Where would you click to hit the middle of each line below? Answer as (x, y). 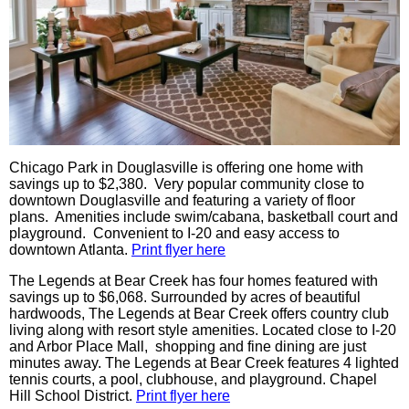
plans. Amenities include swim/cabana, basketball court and (204, 217)
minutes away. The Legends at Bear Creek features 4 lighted (204, 363)
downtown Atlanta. (68, 250)
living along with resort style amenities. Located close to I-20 (203, 330)
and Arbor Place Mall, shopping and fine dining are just (188, 347)
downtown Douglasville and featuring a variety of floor (182, 201)
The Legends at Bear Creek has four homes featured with (194, 281)
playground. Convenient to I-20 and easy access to (174, 234)
